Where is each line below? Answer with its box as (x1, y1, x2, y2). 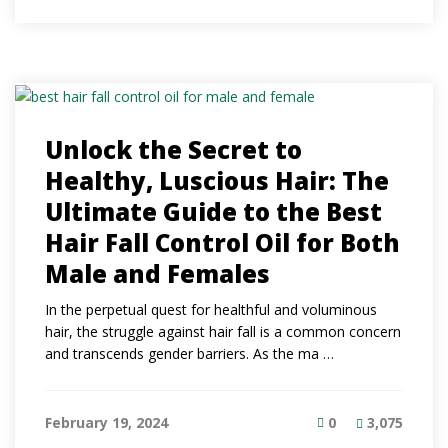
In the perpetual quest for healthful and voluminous (45, 299, 377, 319)
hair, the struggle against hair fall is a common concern (45, 321, 401, 341)
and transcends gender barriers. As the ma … (45, 343, 334, 363)
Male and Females (45, 256, 270, 290)
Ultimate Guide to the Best (45, 194, 382, 228)
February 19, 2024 (45, 412, 168, 432)
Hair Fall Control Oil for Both (45, 225, 400, 259)
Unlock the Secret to (45, 132, 302, 166)
